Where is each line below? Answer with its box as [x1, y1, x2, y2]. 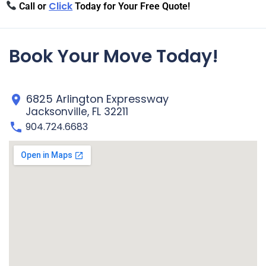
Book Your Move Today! [9, 44, 218, 69]
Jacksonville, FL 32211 [20, 104, 128, 119]
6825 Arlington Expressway [23, 91, 169, 106]
